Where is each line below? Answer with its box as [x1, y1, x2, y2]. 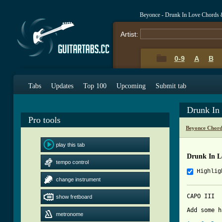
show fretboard [56, 194, 92, 200]
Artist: [120, 30, 138, 38]
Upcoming [116, 82, 146, 90]
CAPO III [187, 193, 215, 200]
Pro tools [28, 115, 60, 125]
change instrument [56, 176, 101, 182]
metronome [56, 211, 83, 217]
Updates [51, 82, 73, 90]
